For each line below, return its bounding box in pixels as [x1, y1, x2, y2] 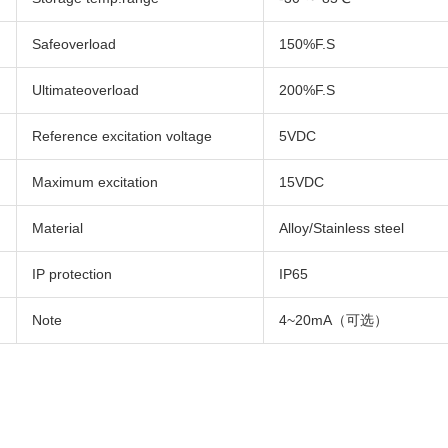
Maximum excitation [32, 174, 159, 191]
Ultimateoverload [32, 82, 140, 99]
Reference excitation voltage [32, 128, 213, 145]
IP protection [32, 266, 113, 283]
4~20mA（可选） [279, 312, 389, 329]
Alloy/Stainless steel [279, 220, 405, 237]
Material [32, 220, 84, 237]
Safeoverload [32, 36, 117, 53]
